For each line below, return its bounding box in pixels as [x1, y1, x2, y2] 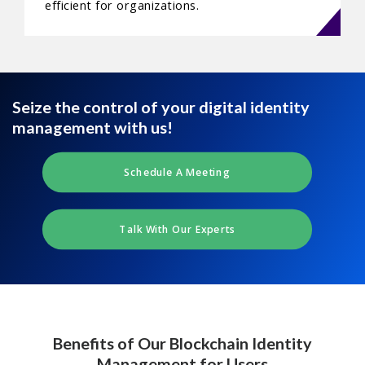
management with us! [12, 117, 173, 138]
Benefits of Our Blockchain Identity [53, 333, 312, 354]
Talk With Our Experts [119, 222, 235, 236]
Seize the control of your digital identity [12, 97, 310, 117]
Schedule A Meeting [123, 165, 231, 179]
